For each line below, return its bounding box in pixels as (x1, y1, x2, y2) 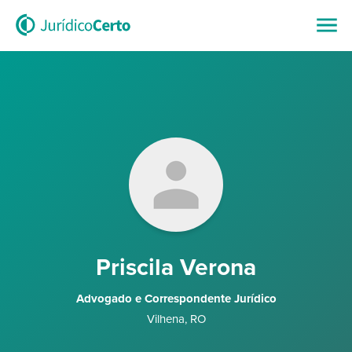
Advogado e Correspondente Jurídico (75, 291, 277, 306)
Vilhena (146, 312, 185, 326)
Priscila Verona (96, 253, 256, 282)
